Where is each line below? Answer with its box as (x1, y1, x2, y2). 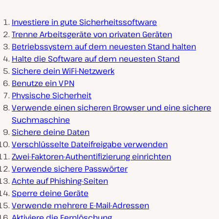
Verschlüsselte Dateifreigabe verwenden (12, 139, 168, 150)
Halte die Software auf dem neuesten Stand (12, 53, 180, 65)
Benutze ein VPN (12, 78, 74, 89)
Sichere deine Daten (12, 127, 89, 138)
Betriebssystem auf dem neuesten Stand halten (12, 41, 196, 52)
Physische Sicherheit (12, 90, 91, 101)
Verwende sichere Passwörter (12, 163, 128, 175)
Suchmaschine (12, 114, 70, 126)
